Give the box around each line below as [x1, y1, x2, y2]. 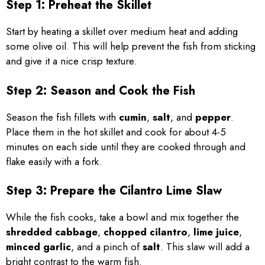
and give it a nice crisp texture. [6, 54, 137, 68]
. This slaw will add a [160, 240, 250, 254]
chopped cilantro [104, 225, 188, 239]
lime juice [193, 225, 239, 239]
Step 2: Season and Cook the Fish [6, 82, 195, 99]
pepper [195, 109, 231, 124]
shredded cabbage [6, 225, 98, 239]
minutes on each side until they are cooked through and [6, 139, 245, 154]
